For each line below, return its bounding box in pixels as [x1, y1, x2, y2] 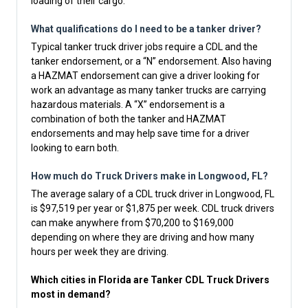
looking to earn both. [31, 142, 119, 154]
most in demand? [31, 289, 111, 300]
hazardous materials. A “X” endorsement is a [31, 99, 225, 111]
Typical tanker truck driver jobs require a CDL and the [31, 41, 258, 53]
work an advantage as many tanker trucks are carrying [31, 85, 266, 96]
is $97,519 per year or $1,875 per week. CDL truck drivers [31, 203, 274, 214]
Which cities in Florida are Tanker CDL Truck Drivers [31, 274, 269, 286]
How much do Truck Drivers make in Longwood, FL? [31, 170, 268, 182]
